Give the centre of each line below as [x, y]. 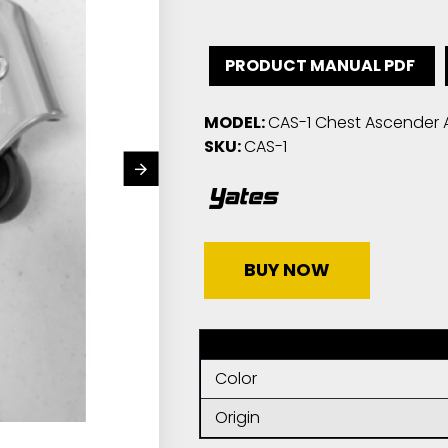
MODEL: [234, 122]
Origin [237, 417]
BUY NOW [286, 270]
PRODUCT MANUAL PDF [318, 65]
